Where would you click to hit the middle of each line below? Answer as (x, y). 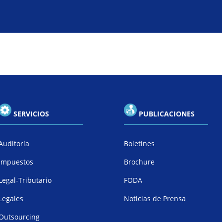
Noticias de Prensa (155, 198)
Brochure (139, 162)
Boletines (139, 143)
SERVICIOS (31, 113)
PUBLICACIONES (168, 113)
